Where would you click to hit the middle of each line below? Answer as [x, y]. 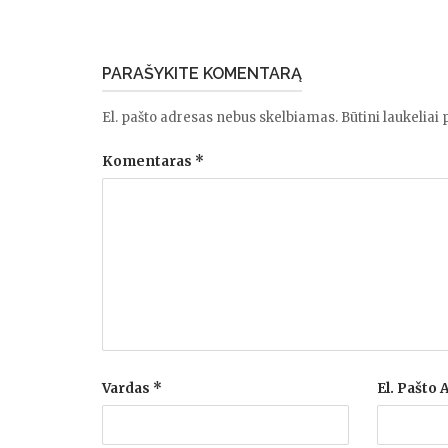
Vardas [127, 388]
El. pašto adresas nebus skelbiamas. [220, 117]
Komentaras [148, 161]
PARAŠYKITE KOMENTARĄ [202, 73]
